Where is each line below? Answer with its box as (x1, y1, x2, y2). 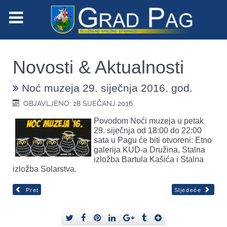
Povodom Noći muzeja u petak (94, 116, 204, 125)
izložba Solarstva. (13, 164, 77, 173)
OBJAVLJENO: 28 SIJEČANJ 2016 (23, 99, 133, 107)
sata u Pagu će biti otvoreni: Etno (94, 135, 212, 144)
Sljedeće (174, 187, 202, 193)
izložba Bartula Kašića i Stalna (94, 155, 204, 164)
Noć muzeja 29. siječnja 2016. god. (19, 82, 193, 94)
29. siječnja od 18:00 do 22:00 (94, 126, 202, 135)
